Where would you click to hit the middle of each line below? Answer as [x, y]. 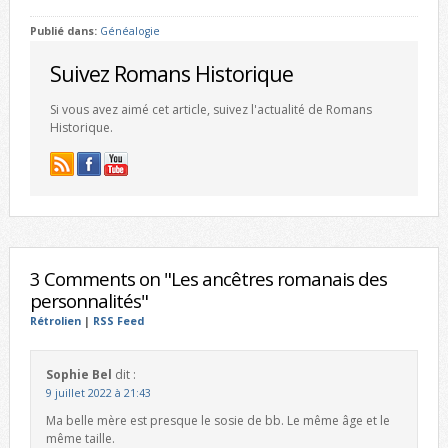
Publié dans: [64, 31]
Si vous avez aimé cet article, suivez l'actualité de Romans [210, 109]
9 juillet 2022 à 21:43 [98, 393]
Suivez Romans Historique [171, 73]
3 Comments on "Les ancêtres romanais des [208, 278]
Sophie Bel [78, 374]
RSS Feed [118, 321]
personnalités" [88, 300]
